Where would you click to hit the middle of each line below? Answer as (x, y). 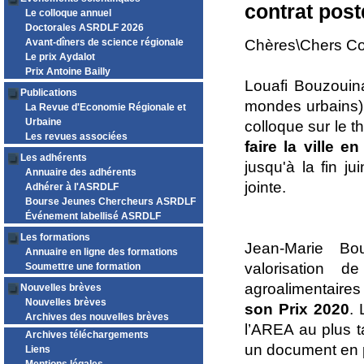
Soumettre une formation (83, 266)
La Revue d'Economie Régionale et (106, 107)
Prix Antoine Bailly (68, 71)
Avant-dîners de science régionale (104, 42)
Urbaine (43, 122)
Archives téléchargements (87, 335)
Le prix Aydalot (60, 57)
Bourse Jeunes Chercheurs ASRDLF (110, 201)
